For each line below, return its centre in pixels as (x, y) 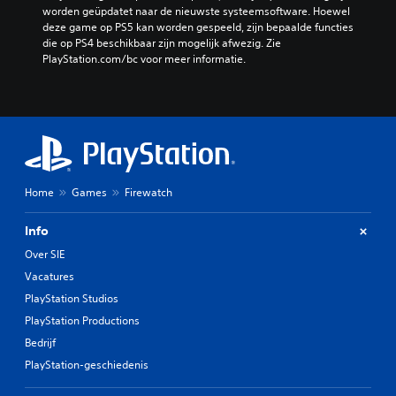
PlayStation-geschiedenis (87, 365)
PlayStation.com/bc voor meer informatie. (144, 59)
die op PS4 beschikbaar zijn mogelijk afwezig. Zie (162, 43)
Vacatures (49, 276)
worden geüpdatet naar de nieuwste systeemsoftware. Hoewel (196, 11)
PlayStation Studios (72, 298)
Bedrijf (40, 343)
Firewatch (148, 192)
